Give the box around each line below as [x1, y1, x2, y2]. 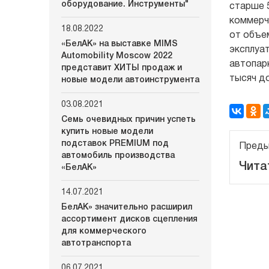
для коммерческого [61, 228, 147, 235]
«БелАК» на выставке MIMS [61, 40, 178, 48]
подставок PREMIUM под [61, 140, 169, 148]
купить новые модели [61, 128, 153, 136]
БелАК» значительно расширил [61, 204, 192, 211]
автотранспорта [61, 240, 131, 247]
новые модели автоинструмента [61, 76, 199, 84]
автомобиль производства [61, 152, 175, 160]
